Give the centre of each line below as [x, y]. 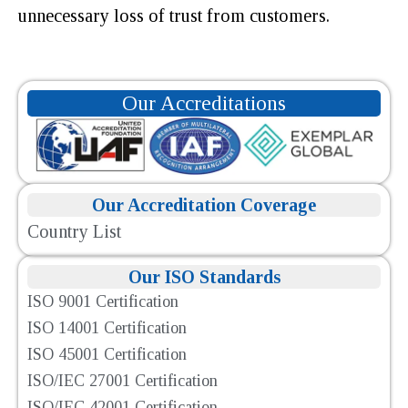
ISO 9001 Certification [103, 301]
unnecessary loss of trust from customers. [176, 15]
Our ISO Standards [204, 276]
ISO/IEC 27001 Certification [122, 380]
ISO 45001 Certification [107, 354]
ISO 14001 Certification [107, 327]
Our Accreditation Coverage [204, 204]
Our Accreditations [204, 103]
